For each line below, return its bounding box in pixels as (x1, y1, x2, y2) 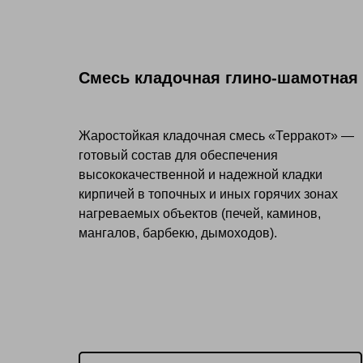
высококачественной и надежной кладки (79, 168, 322, 182)
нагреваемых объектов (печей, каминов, (79, 207, 321, 221)
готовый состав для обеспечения (79, 148, 278, 163)
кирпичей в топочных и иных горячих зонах (79, 187, 338, 202)
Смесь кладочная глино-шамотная (79, 69, 358, 88)
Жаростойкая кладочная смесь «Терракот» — (79, 129, 354, 143)
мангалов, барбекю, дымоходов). (79, 226, 277, 241)
